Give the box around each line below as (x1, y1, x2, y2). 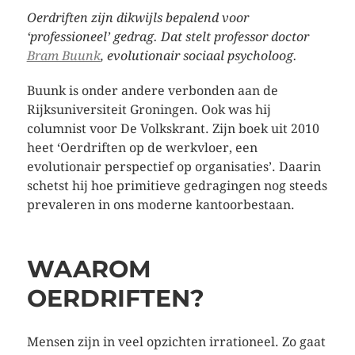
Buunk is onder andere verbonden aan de (26, 83, 278, 98)
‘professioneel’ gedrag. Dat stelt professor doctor (26, 29, 309, 44)
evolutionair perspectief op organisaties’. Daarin (26, 159, 321, 174)
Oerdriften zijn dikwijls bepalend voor (26, 10, 249, 25)
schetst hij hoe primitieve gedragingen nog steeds (26, 178, 327, 193)
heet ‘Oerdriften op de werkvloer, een (26, 140, 258, 155)
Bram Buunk (26, 48, 101, 63)
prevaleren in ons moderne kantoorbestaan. (26, 197, 295, 212)
